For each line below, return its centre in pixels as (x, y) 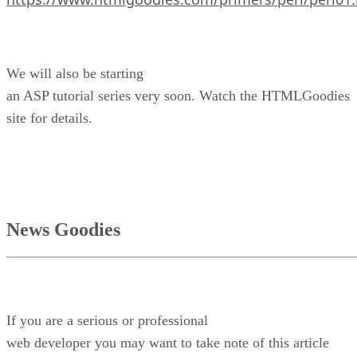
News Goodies (63, 230)
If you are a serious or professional (107, 320)
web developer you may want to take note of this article (168, 342)
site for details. (49, 118)
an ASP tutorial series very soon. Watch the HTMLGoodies (178, 96)
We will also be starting (75, 74)
